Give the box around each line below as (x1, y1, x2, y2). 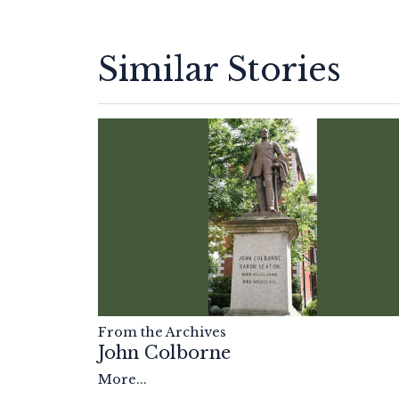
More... (98, 371, 147, 388)
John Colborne (98, 342, 231, 364)
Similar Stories (98, 50, 341, 91)
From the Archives (98, 324, 226, 341)
